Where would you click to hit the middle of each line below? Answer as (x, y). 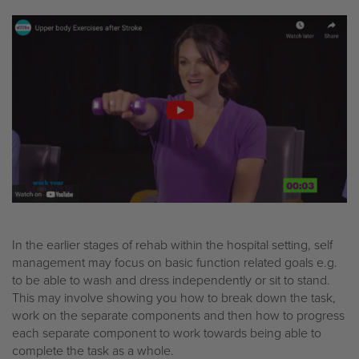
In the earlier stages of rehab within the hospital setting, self (172, 244)
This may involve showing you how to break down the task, (174, 297)
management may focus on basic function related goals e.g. (175, 262)
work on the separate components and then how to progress (178, 315)
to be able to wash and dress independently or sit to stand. (171, 280)
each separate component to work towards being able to (167, 333)
